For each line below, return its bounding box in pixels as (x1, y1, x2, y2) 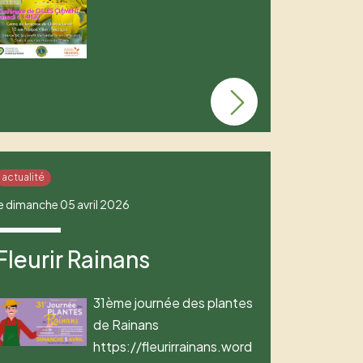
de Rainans (93, 315, 160, 333)
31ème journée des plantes (93, 293, 254, 311)
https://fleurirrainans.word (93, 337, 253, 355)
